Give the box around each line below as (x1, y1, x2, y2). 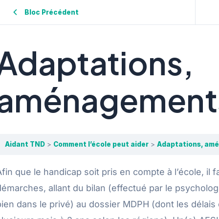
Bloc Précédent (24, 8, 79, 16)
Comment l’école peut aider (53, 140, 149, 148)
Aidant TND (5, 140, 45, 148)
